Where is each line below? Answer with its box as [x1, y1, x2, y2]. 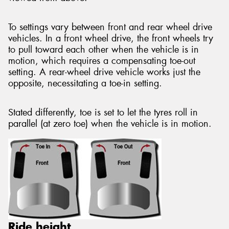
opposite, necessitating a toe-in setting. [8, 77, 162, 90]
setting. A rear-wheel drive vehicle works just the [8, 66, 200, 79]
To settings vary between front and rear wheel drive [8, 21, 212, 34]
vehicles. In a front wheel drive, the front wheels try [8, 32, 213, 45]
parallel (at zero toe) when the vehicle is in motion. [8, 118, 212, 130]
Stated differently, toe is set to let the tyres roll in [8, 106, 198, 119]
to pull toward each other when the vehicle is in [8, 43, 199, 56]
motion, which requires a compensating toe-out [8, 55, 195, 67]
